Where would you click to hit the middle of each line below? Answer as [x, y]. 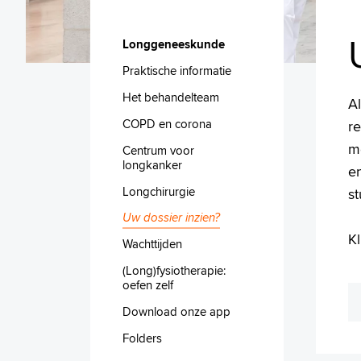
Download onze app [176, 311]
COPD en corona [167, 123]
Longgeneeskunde [174, 44]
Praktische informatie [177, 70]
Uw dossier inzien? [171, 217]
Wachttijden [152, 243]
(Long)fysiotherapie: [174, 270]
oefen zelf [148, 284]
